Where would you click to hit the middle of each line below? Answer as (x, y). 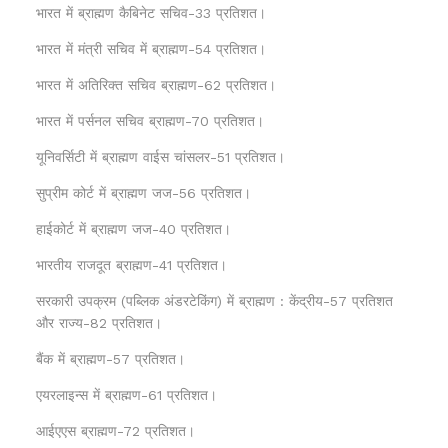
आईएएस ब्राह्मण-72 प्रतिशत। (115, 430)
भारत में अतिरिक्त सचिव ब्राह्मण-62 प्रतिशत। (156, 84)
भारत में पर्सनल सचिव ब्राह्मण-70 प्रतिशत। (150, 120)
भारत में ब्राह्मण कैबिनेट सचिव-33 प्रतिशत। (151, 12)
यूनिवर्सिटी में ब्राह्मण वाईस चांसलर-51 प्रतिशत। (160, 156)
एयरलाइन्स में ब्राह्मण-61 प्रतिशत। (126, 394)
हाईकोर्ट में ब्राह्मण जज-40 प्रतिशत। (133, 228)
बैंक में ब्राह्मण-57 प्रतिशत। (110, 358)
